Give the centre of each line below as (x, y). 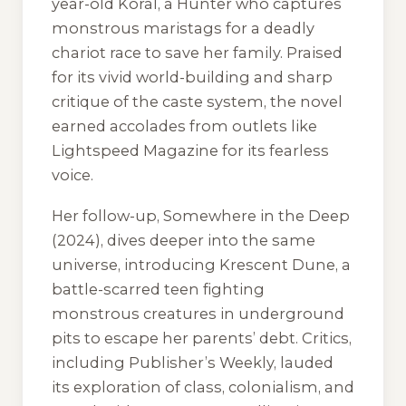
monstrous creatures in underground (198, 313)
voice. (72, 175)
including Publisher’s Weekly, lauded (193, 362)
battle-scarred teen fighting (158, 289)
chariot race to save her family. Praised (197, 53)
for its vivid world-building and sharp (192, 77)
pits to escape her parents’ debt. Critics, (202, 338)
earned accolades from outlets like (184, 126)
